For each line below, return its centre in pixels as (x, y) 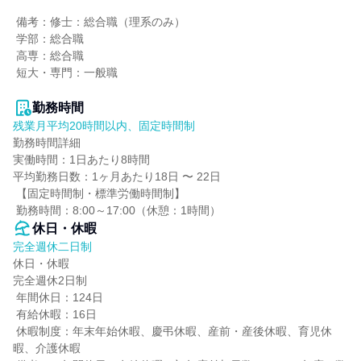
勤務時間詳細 (47, 143)
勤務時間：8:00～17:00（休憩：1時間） (118, 210)
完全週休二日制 (52, 247)
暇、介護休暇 (47, 348)
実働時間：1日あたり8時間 (81, 160)
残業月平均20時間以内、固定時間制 (104, 126)
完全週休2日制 (50, 280)
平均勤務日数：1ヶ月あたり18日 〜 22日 (117, 176)
